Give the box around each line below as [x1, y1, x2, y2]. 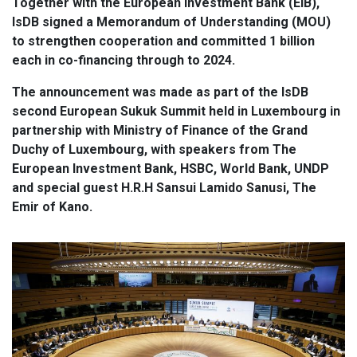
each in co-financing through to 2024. [12, 53, 235, 69]
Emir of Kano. [12, 199, 92, 215]
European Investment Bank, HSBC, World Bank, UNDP [12, 161, 329, 177]
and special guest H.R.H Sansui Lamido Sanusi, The [12, 180, 316, 196]
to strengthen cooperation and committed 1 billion [12, 33, 315, 49]
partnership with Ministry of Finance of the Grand [12, 123, 308, 139]
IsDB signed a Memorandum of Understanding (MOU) [12, 14, 331, 30]
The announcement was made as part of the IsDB [12, 84, 308, 100]
